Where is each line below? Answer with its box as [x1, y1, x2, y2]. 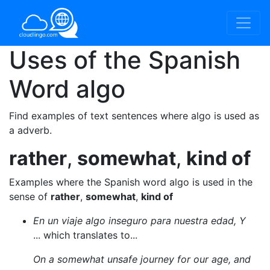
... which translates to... [33, 229, 137, 241]
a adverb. [9, 124, 52, 136]
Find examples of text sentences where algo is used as [9, 110, 259, 122]
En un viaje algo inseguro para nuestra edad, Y [33, 215, 246, 227]
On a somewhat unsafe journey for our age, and [33, 253, 251, 265]
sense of [9, 190, 51, 202]
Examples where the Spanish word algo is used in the [9, 176, 253, 188]
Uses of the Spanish [9, 45, 240, 75]
